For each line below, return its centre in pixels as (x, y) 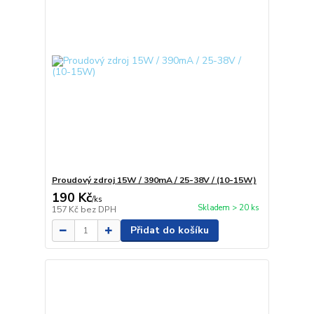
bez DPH (98, 210)
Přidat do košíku (169, 231)
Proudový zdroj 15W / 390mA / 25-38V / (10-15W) (154, 180)
